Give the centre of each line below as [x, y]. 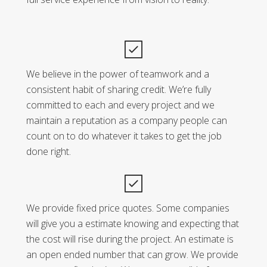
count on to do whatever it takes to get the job [124, 136]
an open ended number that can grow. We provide [132, 254]
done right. [49, 151]
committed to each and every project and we [120, 105]
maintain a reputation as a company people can [127, 120]
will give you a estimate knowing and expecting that [133, 223]
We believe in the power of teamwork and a [118, 74]
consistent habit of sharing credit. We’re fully [119, 89]
